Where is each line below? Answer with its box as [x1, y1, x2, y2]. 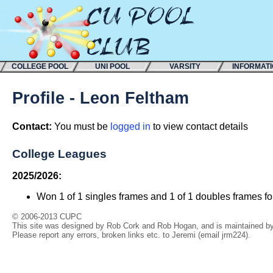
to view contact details [151, 121, 248, 132]
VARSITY [169, 62, 200, 71]
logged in [110, 121, 151, 132]
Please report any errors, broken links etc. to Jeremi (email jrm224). [12, 230, 250, 240]
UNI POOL [94, 62, 130, 71]
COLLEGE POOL [11, 62, 68, 71]
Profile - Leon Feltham [12, 89, 189, 108]
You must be [54, 121, 110, 132]
